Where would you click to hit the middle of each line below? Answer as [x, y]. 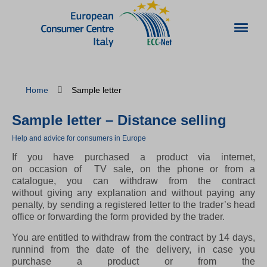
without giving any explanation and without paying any [133, 193]
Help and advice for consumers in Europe [79, 138]
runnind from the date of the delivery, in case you [133, 249]
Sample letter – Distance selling [119, 120]
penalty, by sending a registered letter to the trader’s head [133, 205]
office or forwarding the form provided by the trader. [118, 217]
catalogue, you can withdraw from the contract [133, 181]
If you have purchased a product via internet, [133, 157]
